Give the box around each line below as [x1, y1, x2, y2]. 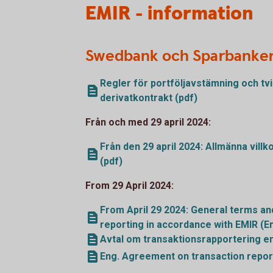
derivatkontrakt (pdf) [100, 91, 197, 104]
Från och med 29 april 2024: [85, 116, 211, 128]
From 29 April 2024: [85, 179, 176, 191]
